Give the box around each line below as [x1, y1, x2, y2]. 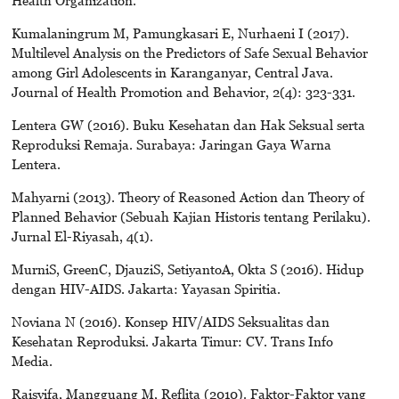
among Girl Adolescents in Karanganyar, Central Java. [11, 63, 333, 80]
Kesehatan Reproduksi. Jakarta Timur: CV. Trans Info [11, 332, 333, 349]
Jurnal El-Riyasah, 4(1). [11, 227, 153, 244]
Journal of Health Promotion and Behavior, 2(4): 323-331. [11, 83, 355, 100]
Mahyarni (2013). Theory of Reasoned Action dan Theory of [11, 188, 364, 205]
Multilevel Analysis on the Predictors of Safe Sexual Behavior [11, 44, 368, 61]
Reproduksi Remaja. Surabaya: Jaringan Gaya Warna [11, 135, 331, 152]
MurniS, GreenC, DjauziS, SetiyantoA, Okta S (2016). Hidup [11, 260, 364, 277]
